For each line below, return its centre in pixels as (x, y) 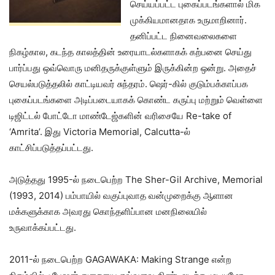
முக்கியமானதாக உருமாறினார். (188, 20)
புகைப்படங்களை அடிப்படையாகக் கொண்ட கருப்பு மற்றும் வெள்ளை (136, 100)
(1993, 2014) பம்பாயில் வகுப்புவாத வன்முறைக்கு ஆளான (121, 196)
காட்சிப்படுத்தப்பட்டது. (51, 148)
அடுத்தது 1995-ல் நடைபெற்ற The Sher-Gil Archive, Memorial (136, 180)
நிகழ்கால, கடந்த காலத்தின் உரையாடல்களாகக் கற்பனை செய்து (130, 52)
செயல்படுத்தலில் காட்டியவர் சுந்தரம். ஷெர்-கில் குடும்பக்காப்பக (129, 84)
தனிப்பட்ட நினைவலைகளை (184, 36)
